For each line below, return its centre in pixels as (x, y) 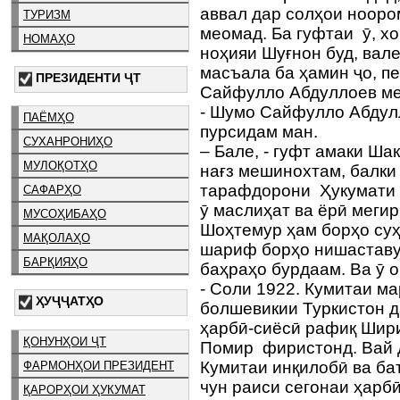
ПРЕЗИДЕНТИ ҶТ (88, 77)
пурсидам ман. (263, 132)
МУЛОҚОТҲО (60, 166)
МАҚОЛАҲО (57, 238)
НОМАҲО (49, 38)
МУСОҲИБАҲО (65, 214)
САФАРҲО (52, 190)
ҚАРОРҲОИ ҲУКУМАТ (84, 389)
